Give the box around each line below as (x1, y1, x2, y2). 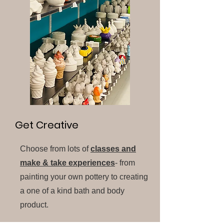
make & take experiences (20, 158, 115, 167)
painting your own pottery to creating (20, 172, 148, 181)
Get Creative (15, 118, 78, 132)
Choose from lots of (20, 144, 90, 153)
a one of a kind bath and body (20, 186, 124, 195)
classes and (90, 144, 136, 153)
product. (20, 200, 48, 209)
